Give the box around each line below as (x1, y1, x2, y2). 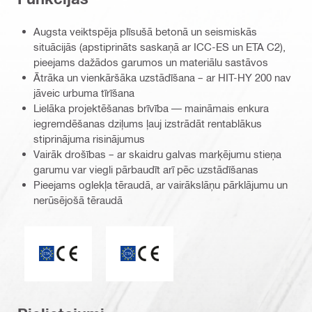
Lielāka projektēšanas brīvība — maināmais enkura (33, 101, 269, 114)
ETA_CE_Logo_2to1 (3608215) (57, 230, 199, 243)
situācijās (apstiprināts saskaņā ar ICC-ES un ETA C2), (33, 40, 286, 53)
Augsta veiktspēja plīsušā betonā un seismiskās (33, 24, 257, 38)
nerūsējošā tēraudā (33, 193, 123, 206)
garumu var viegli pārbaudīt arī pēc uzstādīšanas (33, 162, 258, 175)
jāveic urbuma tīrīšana (33, 86, 134, 99)
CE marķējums (139, 230, 208, 243)
